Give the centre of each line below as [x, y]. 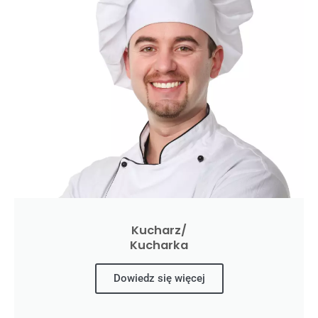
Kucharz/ [159, 230]
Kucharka [159, 245]
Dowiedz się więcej [159, 278]
